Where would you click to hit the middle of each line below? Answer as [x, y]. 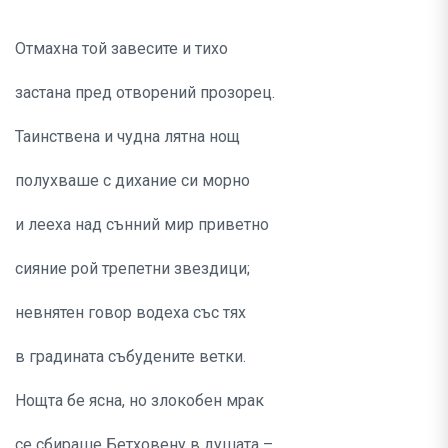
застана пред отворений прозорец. [145, 93]
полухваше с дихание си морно [132, 181]
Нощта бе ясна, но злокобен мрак [139, 401]
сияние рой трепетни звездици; [132, 269]
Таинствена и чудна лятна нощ [127, 137]
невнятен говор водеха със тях [130, 313]
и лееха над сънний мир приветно [142, 225]
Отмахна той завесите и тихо [121, 49]
